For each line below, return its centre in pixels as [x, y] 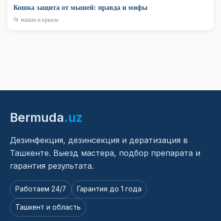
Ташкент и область [48, 207]
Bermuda [37, 117]
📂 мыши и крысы [36, 19]
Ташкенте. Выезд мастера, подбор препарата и [105, 153]
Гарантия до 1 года [109, 189]
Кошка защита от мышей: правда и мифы [80, 7]
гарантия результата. [52, 166]
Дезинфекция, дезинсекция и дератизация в [99, 140]
